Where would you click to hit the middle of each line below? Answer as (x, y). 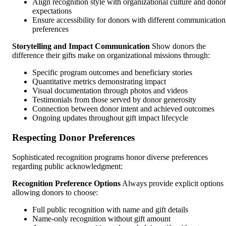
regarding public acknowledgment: (67, 166)
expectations (52, 11)
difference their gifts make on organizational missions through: (111, 55)
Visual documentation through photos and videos (110, 91)
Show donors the (178, 46)
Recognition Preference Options (66, 183)
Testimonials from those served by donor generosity (114, 100)
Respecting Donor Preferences (73, 138)
